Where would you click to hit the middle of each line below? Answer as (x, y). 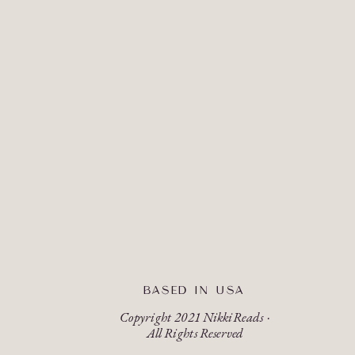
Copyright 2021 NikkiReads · (195, 317)
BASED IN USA (194, 290)
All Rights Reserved (195, 333)
